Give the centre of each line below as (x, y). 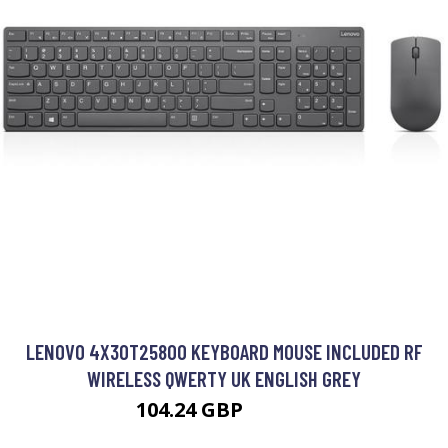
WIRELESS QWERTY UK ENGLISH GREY (224, 378)
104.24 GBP (191, 409)
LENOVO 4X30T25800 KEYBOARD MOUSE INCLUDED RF (224, 351)
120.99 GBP (280, 412)
